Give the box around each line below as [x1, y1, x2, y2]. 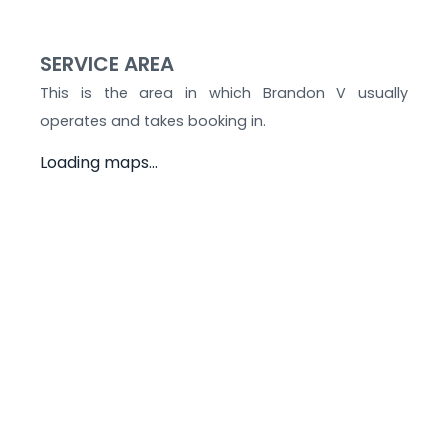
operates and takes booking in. [40, 110, 266, 131]
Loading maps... [40, 150, 158, 174]
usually [346, 82, 408, 103]
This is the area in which [40, 82, 263, 103]
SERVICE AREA [40, 49, 174, 78]
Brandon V [262, 82, 347, 103]
